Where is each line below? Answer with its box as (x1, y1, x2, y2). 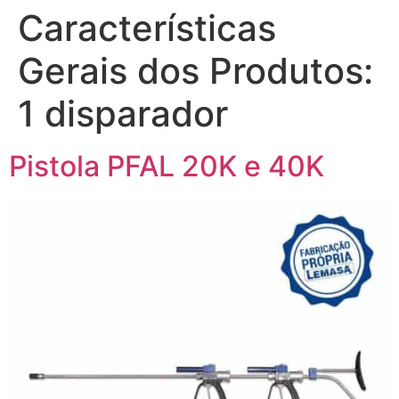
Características (18, 6, 276, 50)
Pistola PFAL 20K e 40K (9, 149, 324, 183)
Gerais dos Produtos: (18, 49, 373, 93)
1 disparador (18, 92, 228, 135)
